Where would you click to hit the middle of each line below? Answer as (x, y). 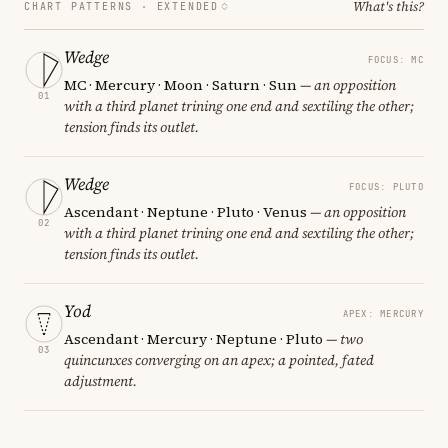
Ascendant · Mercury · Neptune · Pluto (193, 338)
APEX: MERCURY (383, 313)
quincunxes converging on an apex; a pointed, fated (219, 359)
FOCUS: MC (395, 59)
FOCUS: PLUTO (386, 186)
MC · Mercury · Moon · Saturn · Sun (180, 84)
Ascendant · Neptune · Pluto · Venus (185, 211)
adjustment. (100, 380)
